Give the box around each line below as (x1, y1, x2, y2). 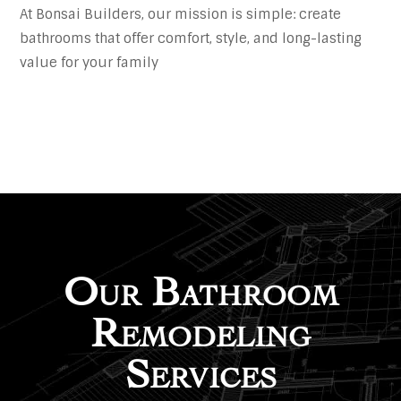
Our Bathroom (63, 276, 338, 296)
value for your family (20, 54, 159, 73)
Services (124, 358, 277, 379)
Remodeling (90, 317, 311, 337)
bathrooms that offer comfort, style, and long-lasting (20, 30, 363, 48)
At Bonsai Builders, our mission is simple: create (20, 5, 342, 24)
